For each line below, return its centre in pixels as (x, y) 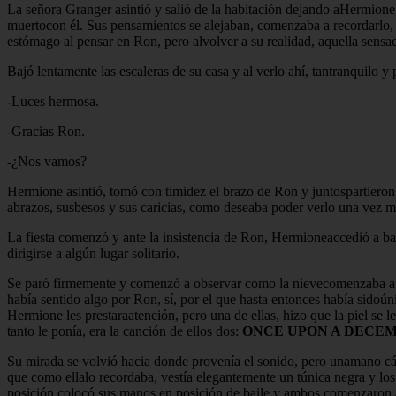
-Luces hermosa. (53, 101)
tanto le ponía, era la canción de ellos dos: (125, 331)
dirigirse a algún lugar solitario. (93, 253)
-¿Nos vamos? (47, 161)
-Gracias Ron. (46, 131)
